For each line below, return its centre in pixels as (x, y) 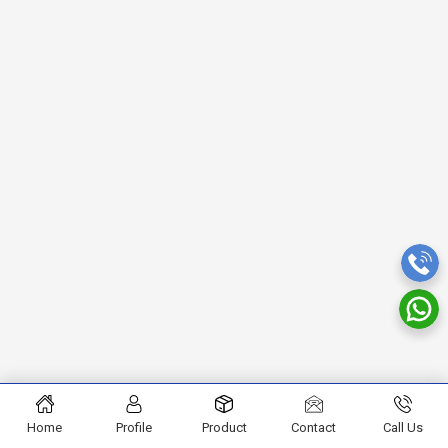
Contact (314, 427)
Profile (134, 427)
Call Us (403, 427)
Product (224, 427)
